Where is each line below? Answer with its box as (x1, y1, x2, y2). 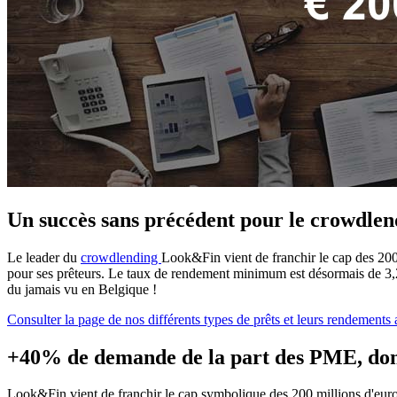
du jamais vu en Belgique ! (7, 281, 160, 297)
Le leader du (7, 249, 81, 265)
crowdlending (81, 249, 161, 265)
